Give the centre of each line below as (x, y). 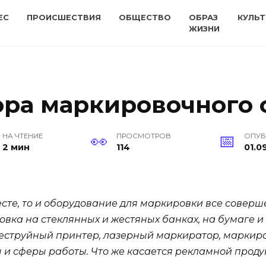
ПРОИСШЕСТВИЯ (64, 18)
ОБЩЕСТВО (145, 18)
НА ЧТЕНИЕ (23, 136)
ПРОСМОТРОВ (143, 136)
